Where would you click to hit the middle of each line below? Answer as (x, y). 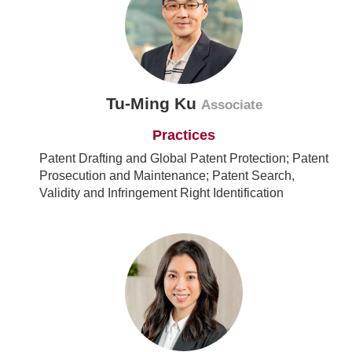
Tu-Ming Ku (153, 104)
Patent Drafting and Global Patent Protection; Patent (184, 159)
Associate (231, 105)
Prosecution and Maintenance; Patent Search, (167, 176)
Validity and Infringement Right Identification (161, 193)
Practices (184, 136)
